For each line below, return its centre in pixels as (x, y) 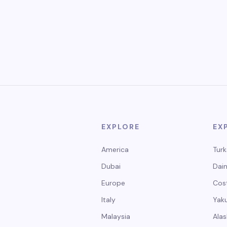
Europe (113, 183)
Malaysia (116, 216)
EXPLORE (121, 127)
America (115, 149)
